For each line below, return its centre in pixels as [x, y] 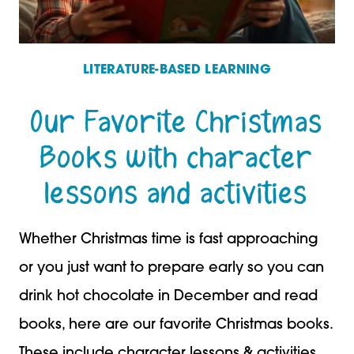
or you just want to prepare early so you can [171, 268]
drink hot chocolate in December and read [168, 296]
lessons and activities [177, 194]
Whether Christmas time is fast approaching [169, 239]
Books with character [177, 158]
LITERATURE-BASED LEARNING [177, 70]
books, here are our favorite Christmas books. [176, 325]
